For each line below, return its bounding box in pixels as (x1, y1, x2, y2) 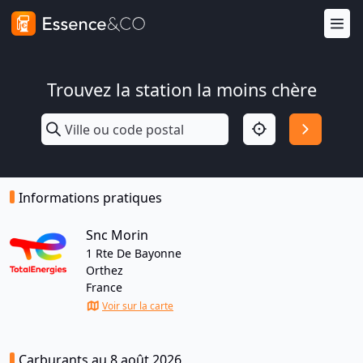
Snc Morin (86, 226, 148, 244)
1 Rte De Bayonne (86, 246, 181, 261)
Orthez (86, 263, 123, 278)
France (86, 280, 122, 295)
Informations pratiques (19, 189, 162, 207)
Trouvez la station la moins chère (46, 78, 317, 101)
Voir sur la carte (102, 299, 173, 313)
